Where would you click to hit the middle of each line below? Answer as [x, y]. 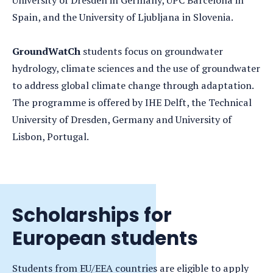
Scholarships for [92, 215]
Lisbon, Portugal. [51, 136]
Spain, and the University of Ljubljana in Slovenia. [123, 17]
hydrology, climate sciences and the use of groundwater [136, 68]
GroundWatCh [46, 51]
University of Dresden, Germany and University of [122, 119]
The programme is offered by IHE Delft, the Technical [132, 102]
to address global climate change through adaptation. [133, 85]
